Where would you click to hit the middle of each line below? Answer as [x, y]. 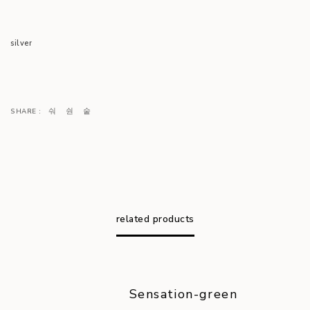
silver [21, 43]
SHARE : [26, 111]
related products [155, 219]
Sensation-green [183, 294]
